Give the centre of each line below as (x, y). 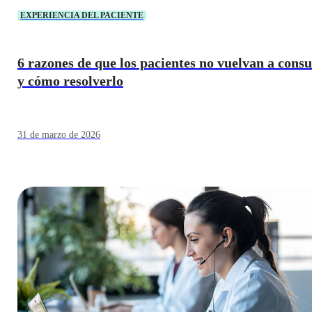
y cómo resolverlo (70, 80)
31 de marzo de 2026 (59, 134)
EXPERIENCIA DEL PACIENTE (82, 16)
